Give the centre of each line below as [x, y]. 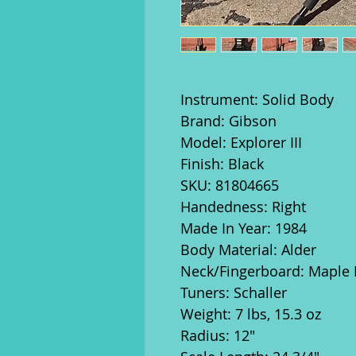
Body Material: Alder [248, 250]
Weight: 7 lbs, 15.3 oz [251, 314]
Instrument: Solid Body [257, 99]
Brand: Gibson [228, 121]
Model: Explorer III [241, 142]
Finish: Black [222, 164]
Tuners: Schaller [234, 292]
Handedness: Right [243, 207]
